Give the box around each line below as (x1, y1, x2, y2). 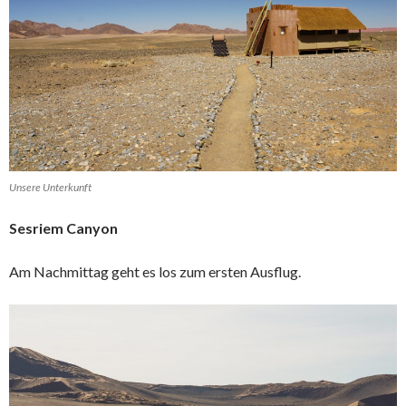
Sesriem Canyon (9, 218, 118, 237)
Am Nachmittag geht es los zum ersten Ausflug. (9, 262, 301, 280)
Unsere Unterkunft (9, 179, 92, 194)
